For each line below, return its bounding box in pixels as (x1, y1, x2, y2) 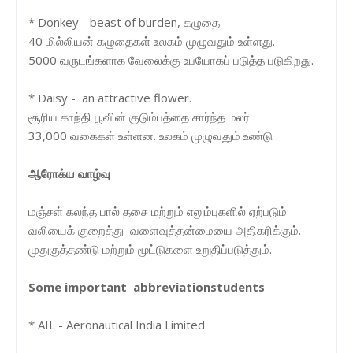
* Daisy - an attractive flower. (28, 89, 191, 106)
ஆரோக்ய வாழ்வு (28, 165, 110, 181)
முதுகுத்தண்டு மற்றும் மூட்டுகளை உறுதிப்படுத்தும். (28, 240, 272, 257)
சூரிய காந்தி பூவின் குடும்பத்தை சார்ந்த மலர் (28, 108, 250, 124)
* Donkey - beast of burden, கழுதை (28, 13, 220, 30)
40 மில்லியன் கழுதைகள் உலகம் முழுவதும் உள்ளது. (28, 32, 275, 49)
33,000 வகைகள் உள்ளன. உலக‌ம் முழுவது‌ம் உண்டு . (28, 127, 278, 143)
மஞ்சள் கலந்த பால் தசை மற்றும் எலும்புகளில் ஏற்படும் (28, 203, 287, 219)
